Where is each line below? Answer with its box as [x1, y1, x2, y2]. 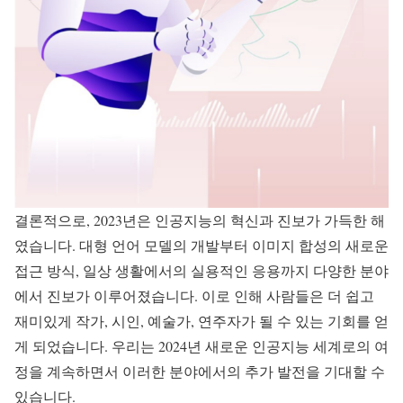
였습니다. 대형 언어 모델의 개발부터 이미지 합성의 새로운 [14, 235, 389, 255]
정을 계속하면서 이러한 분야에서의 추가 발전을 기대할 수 [14, 361, 385, 381]
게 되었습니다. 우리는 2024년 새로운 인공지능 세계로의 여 [14, 336, 389, 355]
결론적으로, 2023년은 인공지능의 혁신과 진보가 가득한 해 [14, 210, 385, 229]
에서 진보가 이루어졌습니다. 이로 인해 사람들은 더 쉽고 [14, 285, 374, 305]
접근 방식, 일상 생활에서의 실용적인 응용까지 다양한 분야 [14, 260, 389, 280]
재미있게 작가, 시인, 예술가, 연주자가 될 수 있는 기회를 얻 [14, 310, 389, 330]
